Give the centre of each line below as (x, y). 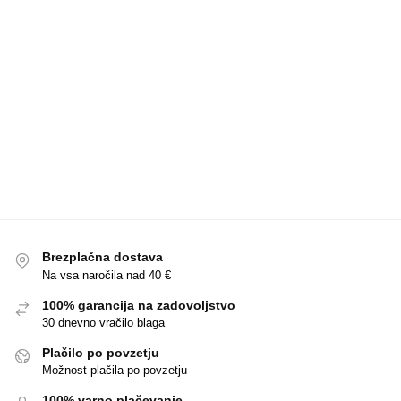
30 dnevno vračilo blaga (103, 322)
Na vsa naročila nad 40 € (107, 275)
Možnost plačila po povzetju (115, 371)
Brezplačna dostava (102, 257)
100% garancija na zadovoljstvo (139, 305)
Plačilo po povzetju (101, 352)
